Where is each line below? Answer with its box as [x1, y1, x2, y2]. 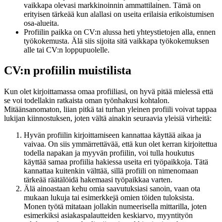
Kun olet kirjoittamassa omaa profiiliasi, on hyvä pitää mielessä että [4, 87, 213, 96]
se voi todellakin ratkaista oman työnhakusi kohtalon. [4, 96, 169, 105]
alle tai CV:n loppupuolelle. [24, 45, 110, 54]
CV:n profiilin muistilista [4, 64, 131, 77]
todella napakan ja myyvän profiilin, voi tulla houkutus [24, 149, 194, 158]
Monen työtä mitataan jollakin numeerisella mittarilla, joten [24, 202, 207, 211]
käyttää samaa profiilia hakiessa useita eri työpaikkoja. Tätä [24, 158, 208, 166]
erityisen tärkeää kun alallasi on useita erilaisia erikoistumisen [24, 9, 214, 18]
